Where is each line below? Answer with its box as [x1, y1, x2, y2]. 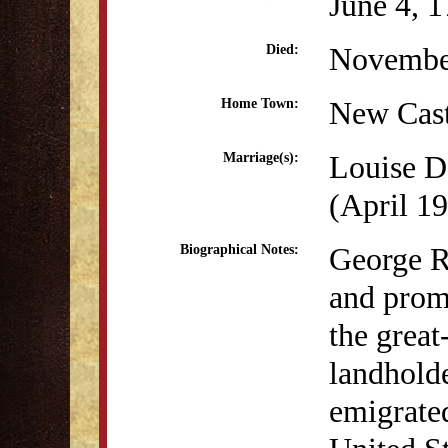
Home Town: [221, 96, 299, 111]
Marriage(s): [223, 150, 299, 165]
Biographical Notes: [180, 242, 299, 257]
